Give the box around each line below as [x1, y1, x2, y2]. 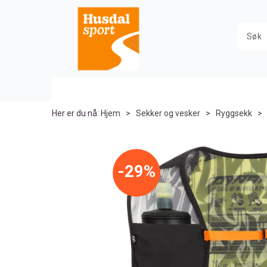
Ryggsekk [216, 108, 252, 118]
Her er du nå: [52, 108, 99, 118]
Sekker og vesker [136, 108, 200, 118]
